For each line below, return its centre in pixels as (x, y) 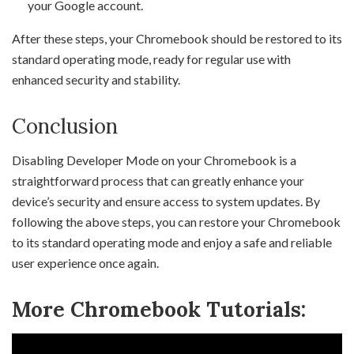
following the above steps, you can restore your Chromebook (176, 222)
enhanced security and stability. (96, 80)
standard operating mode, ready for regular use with (151, 59)
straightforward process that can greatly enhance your (158, 181)
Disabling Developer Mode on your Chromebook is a (154, 160)
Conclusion (65, 126)
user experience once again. (85, 263)
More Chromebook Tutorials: (159, 310)
